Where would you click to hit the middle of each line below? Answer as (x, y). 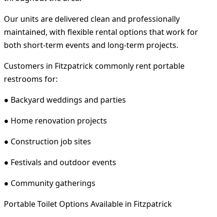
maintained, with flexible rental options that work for (101, 32)
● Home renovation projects (55, 120)
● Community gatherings (50, 183)
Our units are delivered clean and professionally (92, 19)
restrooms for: (31, 79)
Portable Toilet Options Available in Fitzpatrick (88, 204)
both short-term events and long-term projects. (91, 45)
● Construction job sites (47, 141)
